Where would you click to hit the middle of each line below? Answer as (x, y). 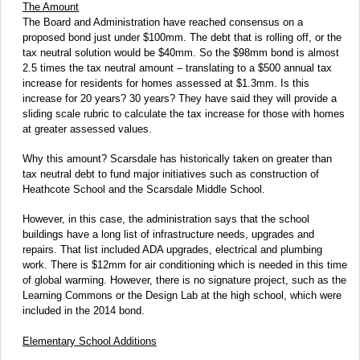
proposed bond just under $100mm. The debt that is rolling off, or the (182, 37)
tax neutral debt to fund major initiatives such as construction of (171, 174)
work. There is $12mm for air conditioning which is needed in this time (185, 264)
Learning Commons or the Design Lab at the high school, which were (182, 295)
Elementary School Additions (90, 341)
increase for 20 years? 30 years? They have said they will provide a (180, 98)
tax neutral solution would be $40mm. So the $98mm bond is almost (181, 52)
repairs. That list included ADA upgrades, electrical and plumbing (172, 249)
